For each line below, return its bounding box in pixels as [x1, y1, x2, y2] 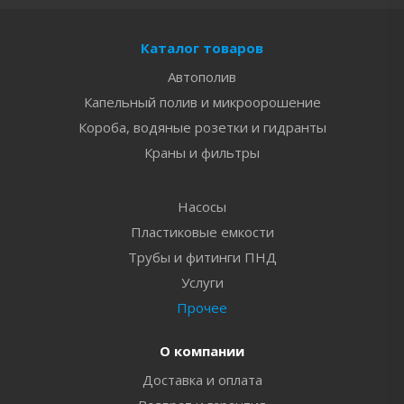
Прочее [177, 298, 227, 317]
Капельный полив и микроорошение [83, 93, 321, 111]
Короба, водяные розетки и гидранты [78, 118, 326, 136]
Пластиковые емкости [130, 223, 274, 241]
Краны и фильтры [144, 143, 260, 161]
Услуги [180, 273, 224, 291]
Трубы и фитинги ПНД [127, 248, 277, 266]
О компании [160, 342, 244, 360]
